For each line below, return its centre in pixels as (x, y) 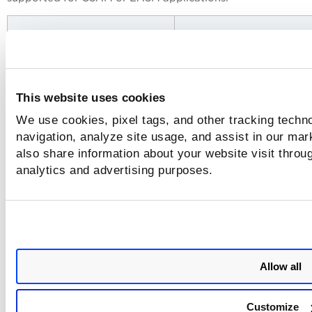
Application (43, 37)
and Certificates (221, 286)
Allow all (281, 266)
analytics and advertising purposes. (115, 170)
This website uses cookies (91, 98)
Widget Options (221, 37)
